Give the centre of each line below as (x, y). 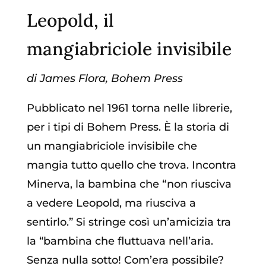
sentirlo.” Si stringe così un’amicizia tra (129, 222)
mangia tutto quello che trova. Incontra (131, 165)
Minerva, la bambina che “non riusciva (129, 184)
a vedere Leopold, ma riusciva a (111, 203)
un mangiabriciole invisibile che (112, 146)
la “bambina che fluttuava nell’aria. (120, 241)
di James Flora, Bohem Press (104, 79)
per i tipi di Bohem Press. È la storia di (128, 127)
